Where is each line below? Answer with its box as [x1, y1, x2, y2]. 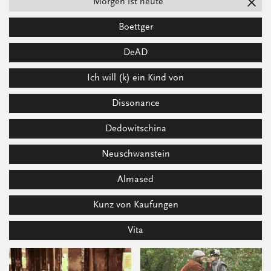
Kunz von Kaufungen [93, 200, 178, 210]
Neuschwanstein [101, 149, 170, 159]
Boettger [118, 22, 153, 32]
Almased [117, 174, 154, 184]
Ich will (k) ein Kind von [87, 73, 184, 83]
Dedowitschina [105, 123, 166, 134]
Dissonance [111, 98, 160, 108]
